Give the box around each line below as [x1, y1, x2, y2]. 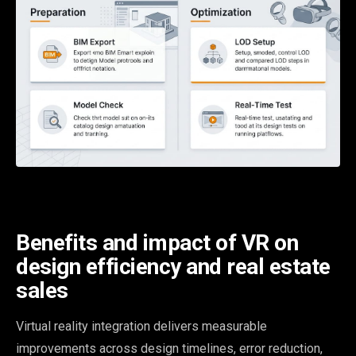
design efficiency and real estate [16, 253, 331, 280]
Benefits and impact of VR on [16, 229, 298, 256]
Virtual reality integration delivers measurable [16, 318, 267, 334]
